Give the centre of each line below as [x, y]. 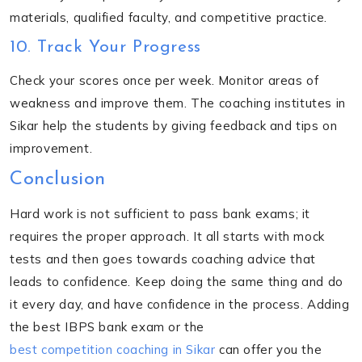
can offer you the [269, 349]
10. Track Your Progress [105, 47]
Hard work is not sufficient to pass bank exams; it [160, 213]
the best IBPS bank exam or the [107, 326]
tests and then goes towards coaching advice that [163, 259]
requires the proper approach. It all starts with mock [167, 236]
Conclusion [58, 179]
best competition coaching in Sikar [113, 349]
